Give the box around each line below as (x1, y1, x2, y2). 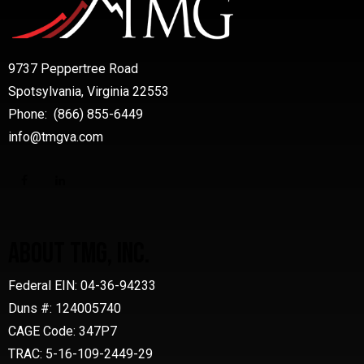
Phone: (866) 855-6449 (8, 106, 143, 123)
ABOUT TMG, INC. (8, 236, 149, 272)
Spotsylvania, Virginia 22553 (8, 84, 169, 100)
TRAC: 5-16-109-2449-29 (8, 345, 153, 362)
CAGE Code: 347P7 (8, 323, 117, 339)
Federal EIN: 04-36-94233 (8, 277, 156, 293)
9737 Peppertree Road (8, 61, 138, 77)
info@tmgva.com (8, 129, 103, 145)
